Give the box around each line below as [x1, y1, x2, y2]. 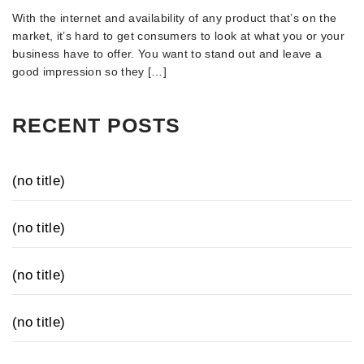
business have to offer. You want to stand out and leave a [12, 46, 323, 60]
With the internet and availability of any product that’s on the [12, 11, 337, 24]
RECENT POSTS [12, 113, 180, 136]
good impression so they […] [12, 64, 167, 78]
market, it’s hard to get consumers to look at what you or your [12, 28, 345, 42]
